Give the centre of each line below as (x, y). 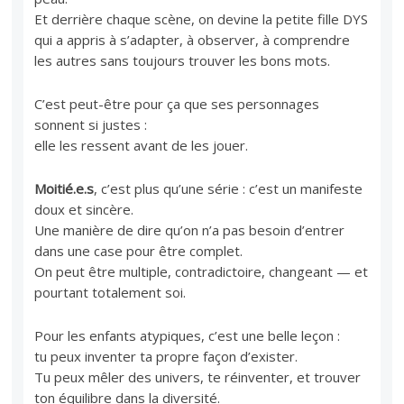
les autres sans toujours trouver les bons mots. (183, 60)
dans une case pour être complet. (139, 250)
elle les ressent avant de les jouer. (142, 145)
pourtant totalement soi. (110, 292)
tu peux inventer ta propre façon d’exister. (166, 356)
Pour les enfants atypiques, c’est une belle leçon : (188, 335)
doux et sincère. (84, 209)
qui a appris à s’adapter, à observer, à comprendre (193, 39)
